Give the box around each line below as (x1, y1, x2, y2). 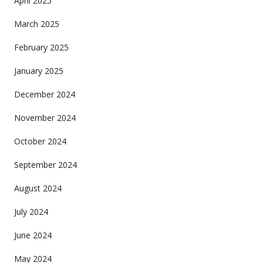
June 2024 (14, 229, 52, 241)
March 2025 (14, 18, 59, 29)
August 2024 (14, 182, 62, 194)
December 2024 (14, 88, 75, 100)
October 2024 (14, 135, 66, 147)
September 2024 (14, 159, 77, 170)
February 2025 (14, 41, 69, 53)
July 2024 (14, 205, 48, 217)
